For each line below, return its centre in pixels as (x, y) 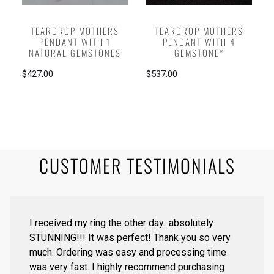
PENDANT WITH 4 (199, 42)
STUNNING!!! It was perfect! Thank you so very (130, 237)
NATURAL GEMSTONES (75, 53)
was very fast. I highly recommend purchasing (127, 267)
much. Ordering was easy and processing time (128, 252)
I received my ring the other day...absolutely (121, 223)
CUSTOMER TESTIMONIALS (137, 165)
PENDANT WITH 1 (75, 42)
